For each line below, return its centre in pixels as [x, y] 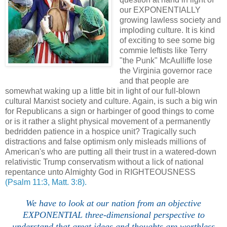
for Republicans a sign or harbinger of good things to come [110, 111]
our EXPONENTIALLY [160, 10]
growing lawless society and [170, 20]
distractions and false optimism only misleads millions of [105, 141]
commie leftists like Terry [163, 50]
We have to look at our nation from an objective [113, 203]
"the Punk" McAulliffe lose [166, 60]
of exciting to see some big [167, 40]
